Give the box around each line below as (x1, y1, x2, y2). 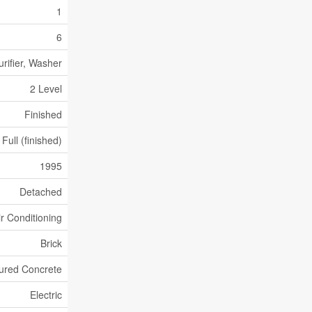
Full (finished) (2, 133, 62, 147)
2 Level (30, 81, 62, 95)
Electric (30, 288, 62, 302)
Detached (19, 185, 62, 198)
